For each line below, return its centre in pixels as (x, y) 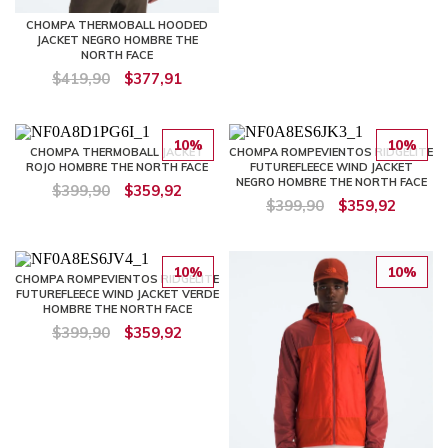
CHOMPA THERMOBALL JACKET (117, 151)
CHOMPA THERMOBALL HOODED (117, 24)
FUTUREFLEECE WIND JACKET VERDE (117, 293)
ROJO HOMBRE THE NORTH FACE (117, 166)
